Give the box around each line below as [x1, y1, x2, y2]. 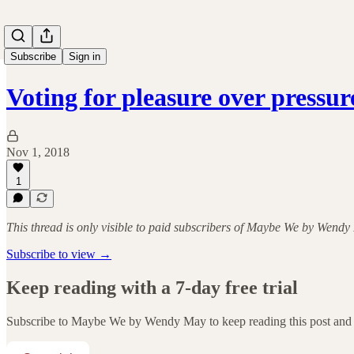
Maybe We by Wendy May [71, 314, 206, 328]
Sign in [69, 51, 100, 62]
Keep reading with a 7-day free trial [6, 277, 298, 298]
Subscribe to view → [6, 247, 111, 261]
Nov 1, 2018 [6, 145, 70, 159]
